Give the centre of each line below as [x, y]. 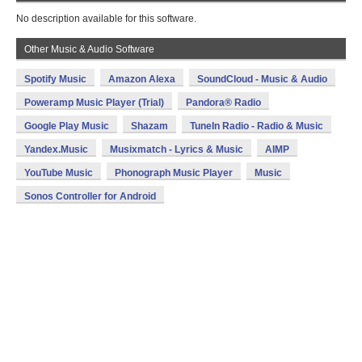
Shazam [149, 126]
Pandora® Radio [223, 103]
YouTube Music [59, 173]
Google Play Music [67, 126]
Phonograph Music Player [174, 173]
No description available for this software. [106, 19]
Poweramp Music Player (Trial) [94, 103]
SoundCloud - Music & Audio [262, 79]
